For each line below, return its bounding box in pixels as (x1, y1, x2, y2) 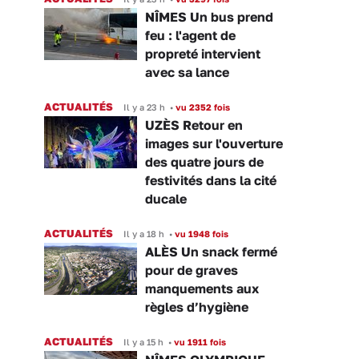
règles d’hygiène (145, 298, 248, 315)
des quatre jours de (145, 153, 264, 170)
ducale (145, 190, 187, 207)
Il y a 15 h (123, 336, 163, 347)
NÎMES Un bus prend (145, 8, 273, 25)
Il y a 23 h (123, 101, 165, 112)
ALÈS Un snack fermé (145, 243, 277, 260)
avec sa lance (145, 63, 229, 80)
